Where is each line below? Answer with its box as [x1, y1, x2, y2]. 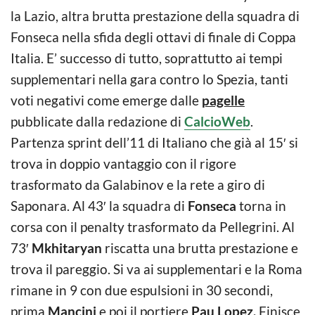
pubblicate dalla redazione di [11, 112, 184, 129]
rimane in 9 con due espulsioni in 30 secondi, [11, 281, 273, 298]
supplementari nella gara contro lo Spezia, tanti [11, 70, 288, 87]
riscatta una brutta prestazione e [102, 239, 298, 256]
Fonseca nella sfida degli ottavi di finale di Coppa [11, 28, 296, 45]
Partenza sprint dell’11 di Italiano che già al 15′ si [11, 134, 298, 150]
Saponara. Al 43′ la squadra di [11, 197, 188, 214]
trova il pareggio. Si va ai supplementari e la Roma [11, 260, 302, 277]
